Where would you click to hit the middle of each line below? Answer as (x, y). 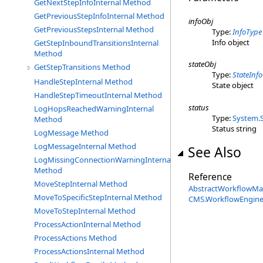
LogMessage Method (71, 133)
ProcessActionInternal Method (87, 224)
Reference (210, 176)
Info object (231, 42)
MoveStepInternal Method (81, 184)
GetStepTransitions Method (82, 67)
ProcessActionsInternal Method (89, 251)
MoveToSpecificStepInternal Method (98, 197)
